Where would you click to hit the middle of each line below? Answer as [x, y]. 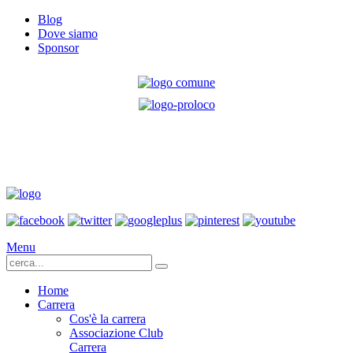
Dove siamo [68, 33]
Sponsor [58, 48]
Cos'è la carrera [108, 319]
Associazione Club [116, 333]
